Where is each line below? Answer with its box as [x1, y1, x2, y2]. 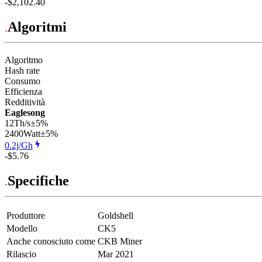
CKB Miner [98, 236, 142, 246]
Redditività [5, 96, 45, 107]
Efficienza [5, 86, 42, 96]
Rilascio [6, 249, 36, 259]
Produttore [6, 210, 45, 220]
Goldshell [98, 210, 133, 220]
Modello [6, 223, 37, 233]
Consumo [5, 75, 40, 86]
